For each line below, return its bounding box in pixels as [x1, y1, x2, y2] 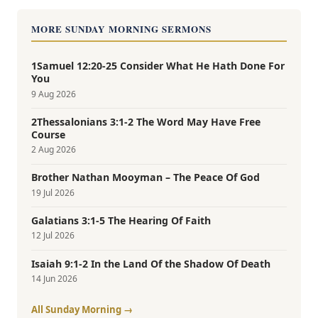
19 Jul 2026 [31, 186, 75, 199]
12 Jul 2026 [31, 229, 75, 242]
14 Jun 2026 [31, 272, 77, 285]
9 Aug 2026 [31, 87, 76, 100]
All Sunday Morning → [31, 302, 133, 316]
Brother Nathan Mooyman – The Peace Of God [31, 170, 260, 185]
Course [31, 127, 65, 141]
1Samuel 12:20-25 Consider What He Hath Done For [31, 59, 285, 73]
